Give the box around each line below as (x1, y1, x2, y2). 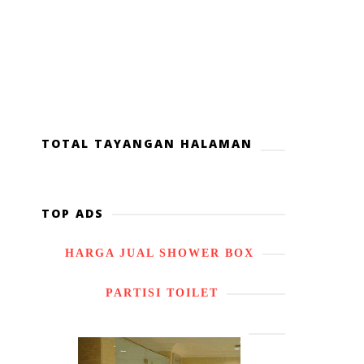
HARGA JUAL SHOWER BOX (64, 247, 254, 259)
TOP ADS (41, 206, 104, 221)
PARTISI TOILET (100, 287, 219, 299)
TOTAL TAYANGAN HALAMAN (41, 136, 253, 151)
